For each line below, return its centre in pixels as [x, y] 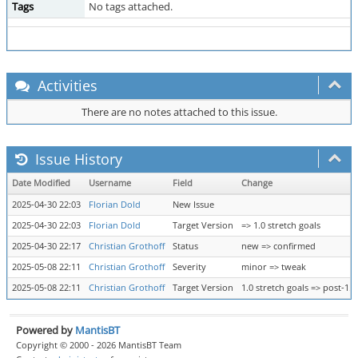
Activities [66, 86]
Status [185, 246]
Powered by [46, 330]
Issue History [77, 159]
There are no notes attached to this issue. [179, 112]
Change [257, 183]
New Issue [193, 205]
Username [110, 183]
